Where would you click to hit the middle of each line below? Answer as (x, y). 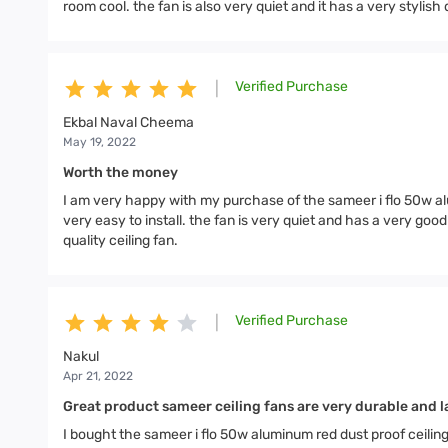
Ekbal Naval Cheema (128, 122)
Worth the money (120, 172)
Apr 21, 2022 (98, 376)
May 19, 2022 (99, 142)
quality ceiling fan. (120, 240)
